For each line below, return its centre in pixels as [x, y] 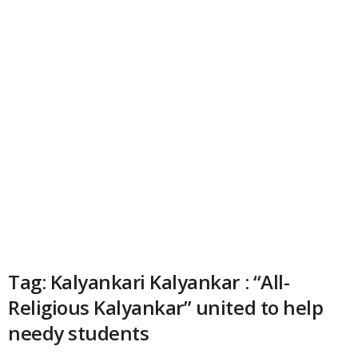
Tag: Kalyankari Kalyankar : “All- [149, 282]
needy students [79, 333]
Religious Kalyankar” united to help [166, 307]
